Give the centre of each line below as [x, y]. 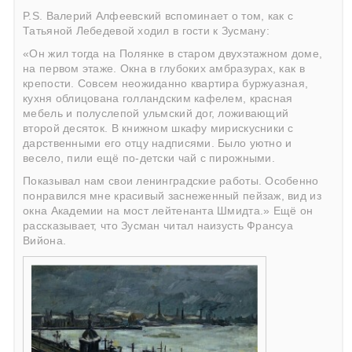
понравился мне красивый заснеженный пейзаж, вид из [172, 196]
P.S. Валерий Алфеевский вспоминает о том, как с [158, 16]
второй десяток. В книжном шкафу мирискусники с [158, 129]
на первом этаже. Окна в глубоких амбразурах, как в [164, 69]
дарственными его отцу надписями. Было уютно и [158, 144]
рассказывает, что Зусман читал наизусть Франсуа [158, 226]
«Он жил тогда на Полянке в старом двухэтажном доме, [173, 54]
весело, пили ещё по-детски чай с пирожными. [149, 159]
